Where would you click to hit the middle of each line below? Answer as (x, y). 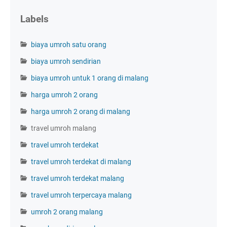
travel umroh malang (64, 128)
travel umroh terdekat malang (78, 179)
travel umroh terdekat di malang (81, 162)
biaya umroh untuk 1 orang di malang (90, 78)
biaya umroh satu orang (69, 45)
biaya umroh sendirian (66, 62)
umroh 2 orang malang (67, 212)
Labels (34, 19)
